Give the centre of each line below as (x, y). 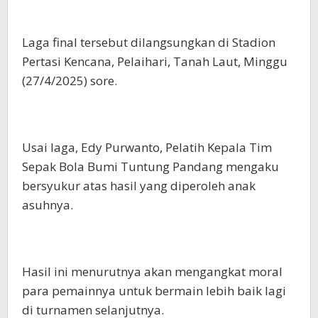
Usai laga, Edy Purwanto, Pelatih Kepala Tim (147, 147)
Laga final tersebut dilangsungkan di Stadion (149, 42)
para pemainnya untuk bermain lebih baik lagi (154, 290)
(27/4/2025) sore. (70, 80)
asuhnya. (48, 204)
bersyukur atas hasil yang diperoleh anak (139, 185)
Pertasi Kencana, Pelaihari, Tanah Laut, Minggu (155, 61)
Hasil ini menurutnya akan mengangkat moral (152, 271)
